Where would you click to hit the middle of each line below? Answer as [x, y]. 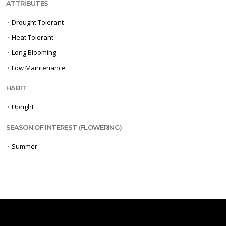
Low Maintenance [39, 68]
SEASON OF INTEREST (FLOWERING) [64, 127]
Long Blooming [34, 53]
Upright [23, 107]
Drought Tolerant [38, 22]
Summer [24, 147]
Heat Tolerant [33, 38]
